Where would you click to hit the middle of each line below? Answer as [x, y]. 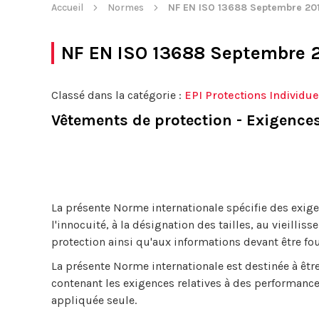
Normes [126, 7]
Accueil [67, 7]
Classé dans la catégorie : [118, 95]
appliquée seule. [94, 300]
